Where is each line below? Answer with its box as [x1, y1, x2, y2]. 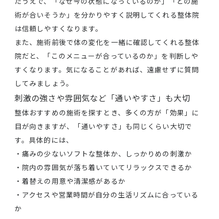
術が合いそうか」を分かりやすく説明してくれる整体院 [15, 10, 199, 20]
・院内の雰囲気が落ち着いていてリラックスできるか [15, 162, 192, 173]
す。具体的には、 [15, 135, 73, 145]
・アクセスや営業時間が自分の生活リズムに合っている [15, 190, 198, 200]
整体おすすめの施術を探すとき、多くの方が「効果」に [15, 108, 199, 118]
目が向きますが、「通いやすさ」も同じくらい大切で [15, 121, 192, 131]
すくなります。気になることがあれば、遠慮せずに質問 [15, 65, 199, 75]
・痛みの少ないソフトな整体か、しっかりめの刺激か [15, 149, 192, 159]
